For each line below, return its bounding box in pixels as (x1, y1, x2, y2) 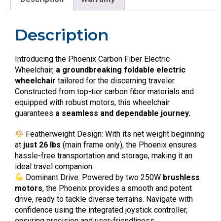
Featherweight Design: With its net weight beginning (24, 129, 205, 139)
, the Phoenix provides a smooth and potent (42, 183, 192, 193)
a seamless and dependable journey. (55, 108, 190, 118)
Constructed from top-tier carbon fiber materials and (15, 86, 194, 96)
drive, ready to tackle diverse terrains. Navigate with (15, 194, 193, 204)
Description (15, 25, 109, 44)
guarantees (15, 108, 55, 118)
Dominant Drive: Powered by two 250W (24, 172, 163, 182)
